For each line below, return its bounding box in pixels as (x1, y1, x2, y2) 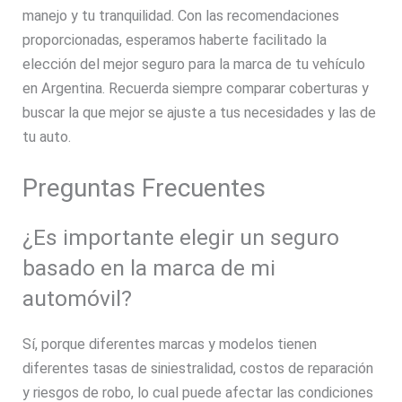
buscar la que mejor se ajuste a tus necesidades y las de (22, 104, 377, 122)
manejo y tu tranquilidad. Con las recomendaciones (22, 7, 340, 25)
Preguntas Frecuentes (22, 173, 267, 204)
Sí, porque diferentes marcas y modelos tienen (22, 336, 318, 354)
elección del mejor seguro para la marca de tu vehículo (22, 56, 366, 74)
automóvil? (22, 285, 133, 312)
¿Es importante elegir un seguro (22, 224, 340, 251)
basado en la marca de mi (22, 255, 276, 282)
